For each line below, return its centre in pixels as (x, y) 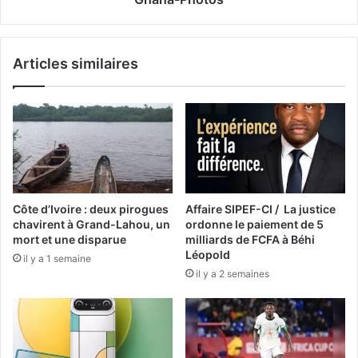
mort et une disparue (70, 239)
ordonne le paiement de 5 (255, 224)
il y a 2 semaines (233, 273)
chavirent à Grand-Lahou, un (91, 224)
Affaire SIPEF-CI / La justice (261, 209)
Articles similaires (76, 63)
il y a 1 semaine (57, 258)
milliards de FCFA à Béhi (250, 239)
